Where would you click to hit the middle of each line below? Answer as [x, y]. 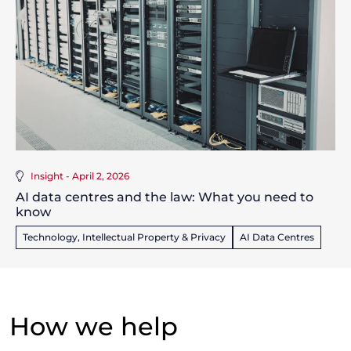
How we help [94, 327]
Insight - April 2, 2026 [80, 176]
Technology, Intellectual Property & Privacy [124, 237]
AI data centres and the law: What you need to [165, 197]
